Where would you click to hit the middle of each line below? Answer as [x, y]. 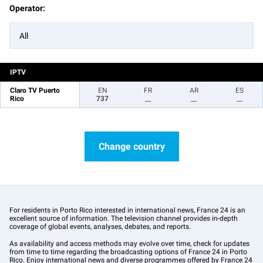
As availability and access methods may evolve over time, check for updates [129, 244]
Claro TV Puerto [35, 90]
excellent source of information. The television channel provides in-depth [124, 218]
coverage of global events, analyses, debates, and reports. [100, 227]
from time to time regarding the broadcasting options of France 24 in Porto [128, 252]
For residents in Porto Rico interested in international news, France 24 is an [127, 210]
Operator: [27, 8]
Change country [131, 146]
